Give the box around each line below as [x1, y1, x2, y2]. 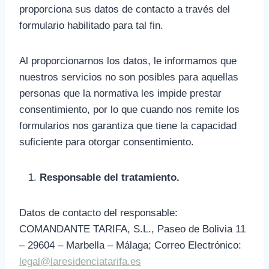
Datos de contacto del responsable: [19, 207, 178, 219]
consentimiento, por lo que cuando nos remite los [19, 104, 240, 115]
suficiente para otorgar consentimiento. [19, 136, 194, 148]
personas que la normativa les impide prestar [19, 88, 222, 99]
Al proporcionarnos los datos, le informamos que [19, 55, 237, 67]
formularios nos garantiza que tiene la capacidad [19, 120, 237, 131]
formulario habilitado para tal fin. [19, 20, 163, 31]
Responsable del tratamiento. [40, 172, 180, 183]
